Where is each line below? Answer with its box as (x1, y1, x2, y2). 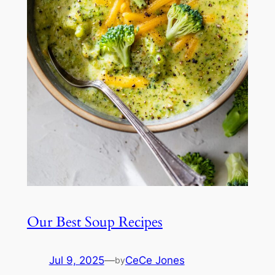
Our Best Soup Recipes (26, 212, 163, 231)
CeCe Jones (125, 254, 185, 266)
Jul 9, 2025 (48, 254, 104, 266)
